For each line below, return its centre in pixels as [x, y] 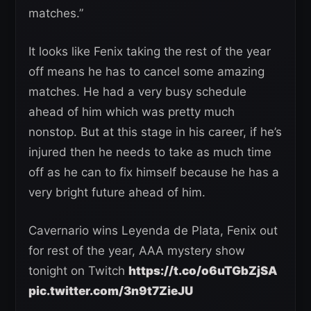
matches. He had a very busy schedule [137, 91]
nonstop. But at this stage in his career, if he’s [155, 132]
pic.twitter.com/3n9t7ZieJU [111, 291]
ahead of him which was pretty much [132, 111]
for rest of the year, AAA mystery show [137, 250]
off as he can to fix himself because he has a [154, 172]
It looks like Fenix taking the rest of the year [150, 51]
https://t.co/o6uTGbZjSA [203, 270]
